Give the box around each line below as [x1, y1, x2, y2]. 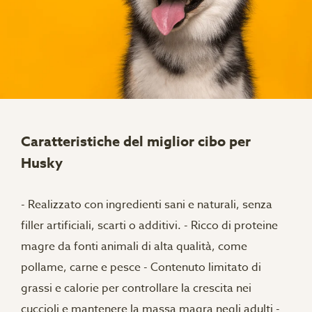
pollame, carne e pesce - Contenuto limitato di [21, 259, 261, 276]
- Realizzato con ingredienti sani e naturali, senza [21, 196, 272, 213]
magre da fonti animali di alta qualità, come [21, 238, 247, 255]
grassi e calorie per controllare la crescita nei [21, 280, 251, 297]
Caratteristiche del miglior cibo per [21, 132, 251, 150]
